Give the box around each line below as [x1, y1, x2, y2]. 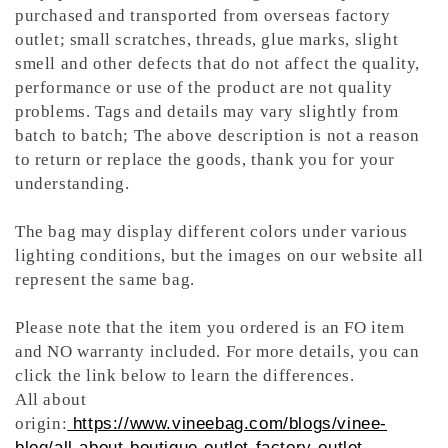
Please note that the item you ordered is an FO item [15, 318, 405, 338]
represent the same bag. [15, 270, 195, 290]
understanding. [15, 174, 130, 194]
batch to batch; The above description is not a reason [15, 126, 420, 146]
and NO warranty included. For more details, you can [15, 342, 420, 362]
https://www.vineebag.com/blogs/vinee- [72, 414, 388, 434]
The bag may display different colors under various [15, 222, 409, 242]
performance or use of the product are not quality [15, 78, 393, 98]
